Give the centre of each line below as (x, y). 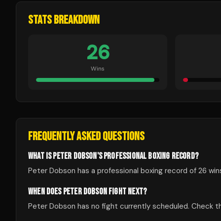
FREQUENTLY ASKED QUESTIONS (86, 136)
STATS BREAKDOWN (64, 20)
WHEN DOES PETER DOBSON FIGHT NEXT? (88, 192)
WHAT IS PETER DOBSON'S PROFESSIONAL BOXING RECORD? (113, 156)
